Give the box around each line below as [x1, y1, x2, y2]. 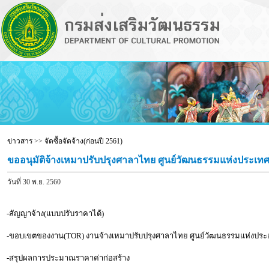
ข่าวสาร [7, 137, 32, 145]
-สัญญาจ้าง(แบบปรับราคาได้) [6, 209, 104, 218]
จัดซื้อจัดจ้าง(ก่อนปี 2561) [44, 137, 122, 145]
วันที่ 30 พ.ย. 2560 [7, 178, 61, 186]
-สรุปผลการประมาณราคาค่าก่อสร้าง [6, 253, 130, 262]
